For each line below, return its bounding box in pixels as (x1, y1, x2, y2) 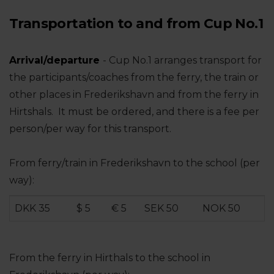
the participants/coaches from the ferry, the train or (9, 71, 259, 83)
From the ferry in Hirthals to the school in (9, 251, 210, 264)
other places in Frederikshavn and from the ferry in (9, 88, 259, 100)
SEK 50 (144, 202, 179, 214)
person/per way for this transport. (9, 122, 171, 135)
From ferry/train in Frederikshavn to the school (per (9, 157, 260, 169)
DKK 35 (15, 202, 50, 214)
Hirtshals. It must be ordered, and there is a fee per (9, 105, 259, 117)
